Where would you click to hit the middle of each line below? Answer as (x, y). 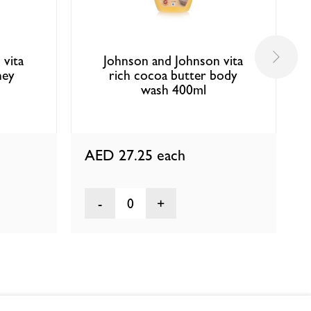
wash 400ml (173, 90)
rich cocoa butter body (174, 75)
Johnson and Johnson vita (174, 60)
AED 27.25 (120, 155)
